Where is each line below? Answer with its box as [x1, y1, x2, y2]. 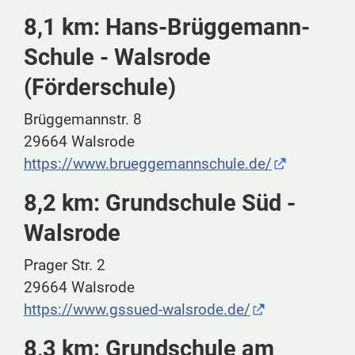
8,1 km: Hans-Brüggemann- [24, 13, 310, 41]
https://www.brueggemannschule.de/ [24, 155, 272, 174]
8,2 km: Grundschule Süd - [24, 189, 296, 217]
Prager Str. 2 [24, 256, 105, 275]
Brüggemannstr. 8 [24, 110, 142, 129]
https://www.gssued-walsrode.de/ [24, 300, 250, 319]
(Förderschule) [24, 74, 176, 101]
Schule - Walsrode [24, 44, 211, 71]
